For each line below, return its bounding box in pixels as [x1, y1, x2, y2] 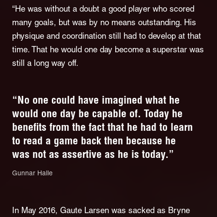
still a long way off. [12, 60, 81, 69]
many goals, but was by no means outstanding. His [12, 19, 196, 28]
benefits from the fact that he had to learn [12, 123, 193, 134]
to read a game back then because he [12, 137, 176, 148]
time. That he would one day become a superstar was [12, 46, 204, 55]
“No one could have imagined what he [12, 96, 180, 107]
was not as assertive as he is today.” [12, 150, 174, 161]
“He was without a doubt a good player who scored [12, 6, 194, 15]
